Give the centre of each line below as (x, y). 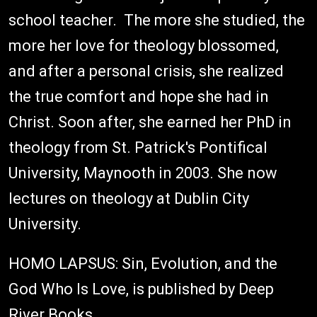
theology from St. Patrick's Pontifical (138, 148)
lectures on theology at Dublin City (129, 198)
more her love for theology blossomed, (144, 46)
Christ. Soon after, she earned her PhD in (150, 122)
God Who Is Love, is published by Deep (141, 289)
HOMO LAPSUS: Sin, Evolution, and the (143, 264)
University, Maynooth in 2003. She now (143, 173)
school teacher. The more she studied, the (157, 20)
